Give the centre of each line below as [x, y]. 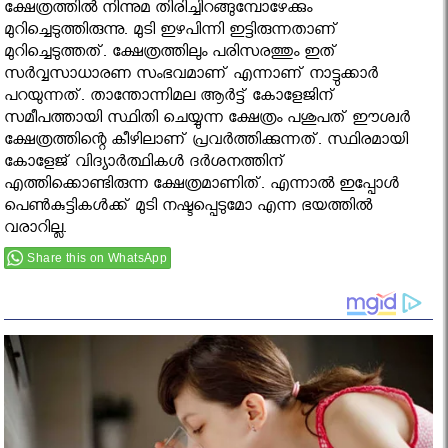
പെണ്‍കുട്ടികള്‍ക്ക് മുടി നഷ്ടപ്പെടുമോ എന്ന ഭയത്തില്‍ [188, 209]
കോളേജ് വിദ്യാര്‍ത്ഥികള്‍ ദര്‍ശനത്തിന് [145, 165]
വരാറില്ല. [36, 231]
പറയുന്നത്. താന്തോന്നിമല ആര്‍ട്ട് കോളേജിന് [170, 99]
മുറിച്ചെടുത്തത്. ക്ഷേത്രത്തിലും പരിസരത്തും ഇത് [171, 55]
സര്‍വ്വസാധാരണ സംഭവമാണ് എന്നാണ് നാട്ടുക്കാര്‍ [191, 77]
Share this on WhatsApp [97, 258]
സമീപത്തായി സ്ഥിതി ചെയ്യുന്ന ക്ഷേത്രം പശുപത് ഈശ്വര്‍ [207, 121]
